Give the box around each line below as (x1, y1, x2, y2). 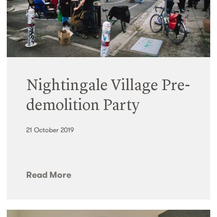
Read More (26, 169, 71, 181)
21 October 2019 (26, 125, 74, 135)
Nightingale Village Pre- (26, 78, 190, 94)
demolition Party (26, 98, 139, 114)
